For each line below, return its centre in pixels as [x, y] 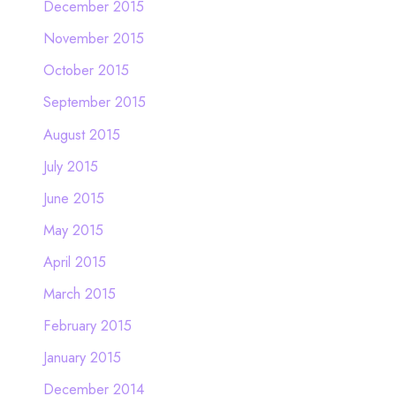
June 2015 [73, 198]
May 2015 [73, 229]
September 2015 [94, 102]
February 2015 [87, 326]
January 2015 [82, 358]
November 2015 [93, 38]
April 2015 [74, 261]
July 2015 [70, 166]
